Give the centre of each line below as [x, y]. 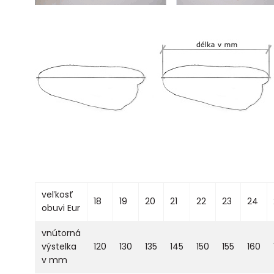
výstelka [59, 246]
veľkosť [57, 194]
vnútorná [61, 233]
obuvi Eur [61, 208]
